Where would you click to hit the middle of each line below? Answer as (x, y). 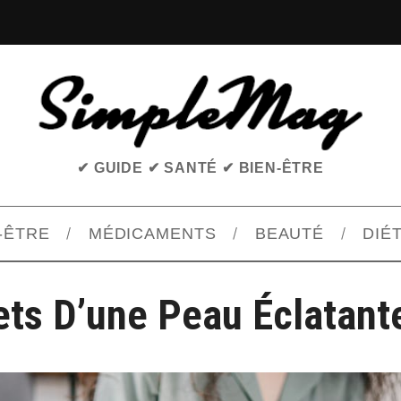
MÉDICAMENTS (152, 234)
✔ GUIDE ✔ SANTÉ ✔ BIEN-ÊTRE (200, 168)
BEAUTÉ (290, 234)
